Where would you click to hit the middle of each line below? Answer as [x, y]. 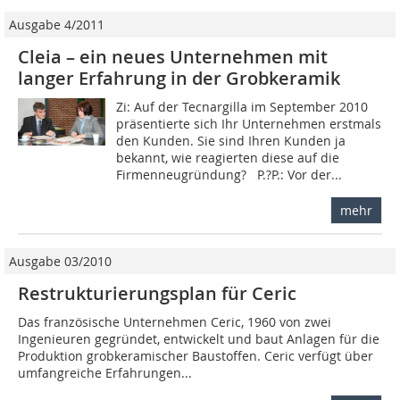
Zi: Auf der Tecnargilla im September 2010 [242, 106]
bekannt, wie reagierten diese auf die [228, 157]
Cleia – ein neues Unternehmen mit [173, 56]
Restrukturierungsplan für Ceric [157, 293]
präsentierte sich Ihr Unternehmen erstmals [249, 123]
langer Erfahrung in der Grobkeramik [179, 78]
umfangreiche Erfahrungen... [105, 372]
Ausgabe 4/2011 [57, 24]
